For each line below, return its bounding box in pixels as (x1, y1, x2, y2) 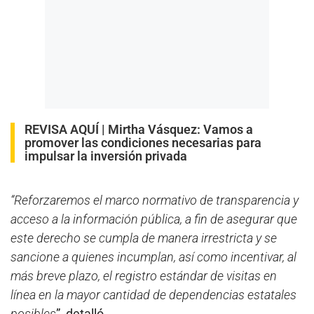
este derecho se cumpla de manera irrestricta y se (11, 230, 277, 245)
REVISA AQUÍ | (25, 121, 108, 137)
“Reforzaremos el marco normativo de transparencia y (11, 192, 299, 207)
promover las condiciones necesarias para (25, 135, 261, 150)
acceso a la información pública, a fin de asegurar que (11, 211, 297, 226)
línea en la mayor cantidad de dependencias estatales (11, 287, 296, 302)
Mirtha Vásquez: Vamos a (108, 121, 253, 137)
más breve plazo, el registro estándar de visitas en (11, 268, 277, 283)
